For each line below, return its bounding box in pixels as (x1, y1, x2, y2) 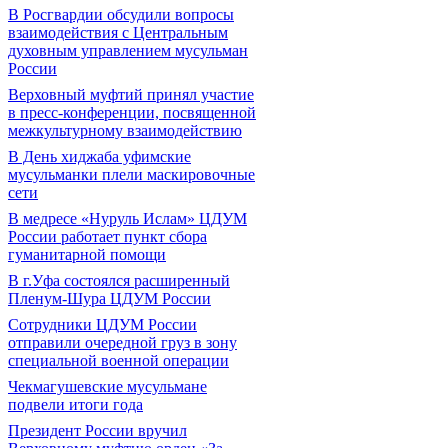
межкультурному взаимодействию (8, 122, 242, 139)
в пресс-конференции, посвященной (8, 104, 256, 121)
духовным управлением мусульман (8, 42, 248, 59)
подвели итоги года (8, 396, 143, 413)
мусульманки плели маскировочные (8, 166, 255, 183)
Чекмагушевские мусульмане (8, 378, 207, 395)
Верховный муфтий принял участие (8, 86, 254, 103)
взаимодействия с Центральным (8, 24, 228, 41)
